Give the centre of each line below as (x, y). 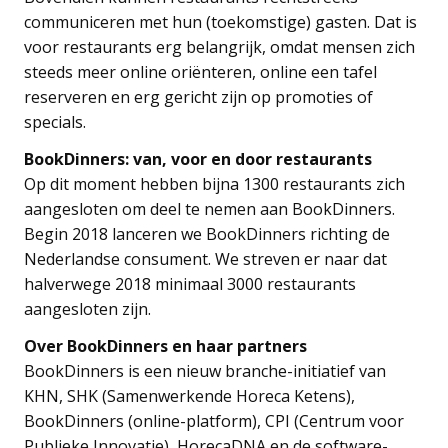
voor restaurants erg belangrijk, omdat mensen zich (219, 46)
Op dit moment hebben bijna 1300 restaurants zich (214, 183)
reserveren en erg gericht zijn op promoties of (198, 96)
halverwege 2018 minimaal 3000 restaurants (190, 283)
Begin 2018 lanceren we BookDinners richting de (207, 233)
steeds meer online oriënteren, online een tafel (200, 71)
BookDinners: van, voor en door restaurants (198, 158)
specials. (55, 121)
